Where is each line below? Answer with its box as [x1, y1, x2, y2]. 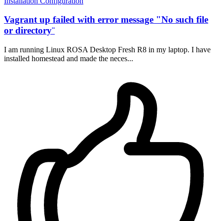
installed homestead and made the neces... [4, 54, 133, 63]
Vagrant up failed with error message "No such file [4, 14, 208, 25]
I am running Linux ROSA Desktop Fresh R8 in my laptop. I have [4, 45, 211, 54]
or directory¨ [4, 25, 55, 36]
